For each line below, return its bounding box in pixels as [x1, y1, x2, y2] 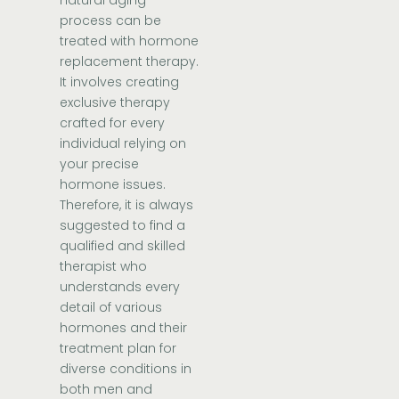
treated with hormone [60, 31, 199, 50]
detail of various [60, 297, 163, 316]
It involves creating [60, 72, 180, 91]
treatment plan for [60, 338, 177, 357]
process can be [60, 11, 162, 29]
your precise [60, 154, 140, 173]
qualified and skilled [60, 236, 186, 255]
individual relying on [60, 134, 187, 152]
